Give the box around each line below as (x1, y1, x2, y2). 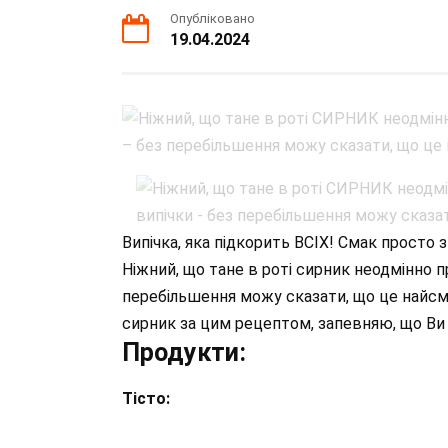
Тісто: (122, 389, 170, 408)
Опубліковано (170, 11, 255, 26)
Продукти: (122, 338, 246, 367)
